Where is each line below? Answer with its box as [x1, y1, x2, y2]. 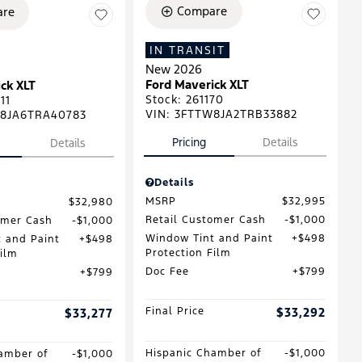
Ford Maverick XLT [145, 77, 249, 93]
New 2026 [145, 61, 202, 78]
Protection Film [145, 246, 231, 260]
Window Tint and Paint [145, 232, 273, 246]
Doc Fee [145, 265, 189, 279]
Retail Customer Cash [145, 213, 266, 227]
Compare [177, 3, 227, 19]
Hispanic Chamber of [145, 347, 262, 360]
